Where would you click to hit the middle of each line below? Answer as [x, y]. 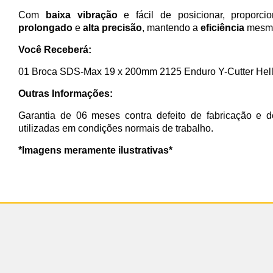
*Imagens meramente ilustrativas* [95, 150]
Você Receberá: [55, 49]
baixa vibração [81, 15]
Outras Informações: [66, 93]
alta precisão [112, 27]
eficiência [222, 27]
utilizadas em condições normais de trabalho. [116, 128]
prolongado [45, 27]
